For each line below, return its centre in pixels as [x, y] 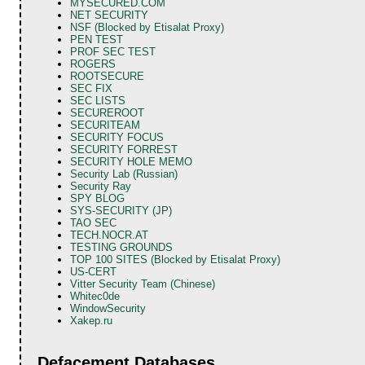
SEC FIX [92, 88]
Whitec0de [95, 296]
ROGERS [93, 64]
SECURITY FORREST [124, 149]
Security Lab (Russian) [124, 174]
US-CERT [94, 271]
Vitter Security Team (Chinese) [143, 284]
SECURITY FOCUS [117, 137]
